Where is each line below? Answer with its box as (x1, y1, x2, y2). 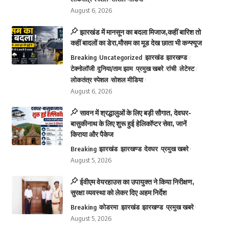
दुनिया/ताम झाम (97, 64, 133, 73)
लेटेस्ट (179, 64, 194, 73)
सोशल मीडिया (111, 76, 144, 84)
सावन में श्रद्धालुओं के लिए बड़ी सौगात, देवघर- (79, 108, 191, 117)
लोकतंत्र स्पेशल (70, 76, 108, 84)
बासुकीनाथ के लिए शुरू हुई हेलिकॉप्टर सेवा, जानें (70, 119, 187, 128)
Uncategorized (99, 53, 143, 61)
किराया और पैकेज (70, 130, 113, 139)
